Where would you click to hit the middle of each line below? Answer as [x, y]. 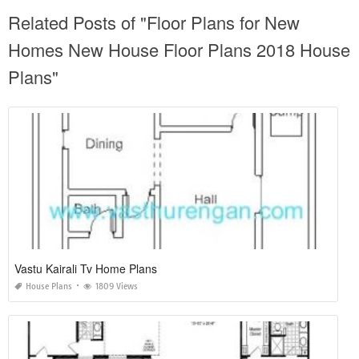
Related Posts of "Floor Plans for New [154, 22]
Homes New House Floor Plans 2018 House [179, 49]
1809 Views [117, 286]
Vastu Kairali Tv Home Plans [86, 268]
